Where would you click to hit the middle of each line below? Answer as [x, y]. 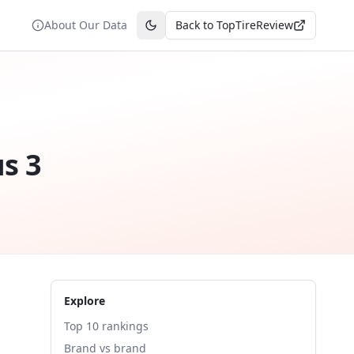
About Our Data [86, 25]
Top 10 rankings [106, 326]
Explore [85, 301]
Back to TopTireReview [234, 25]
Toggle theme [186, 32]
